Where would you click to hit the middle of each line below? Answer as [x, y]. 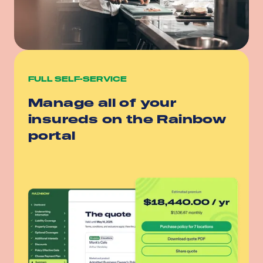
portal [52, 136]
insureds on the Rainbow [127, 119]
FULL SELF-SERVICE [77, 80]
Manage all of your [102, 103]
